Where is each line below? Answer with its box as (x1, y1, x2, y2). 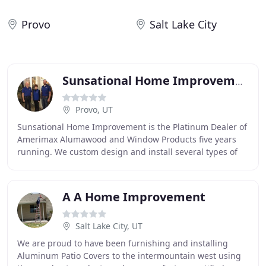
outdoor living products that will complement (17, 159, 198, 170)
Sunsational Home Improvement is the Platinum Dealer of (17, 121, 247, 132)
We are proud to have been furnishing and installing (17, 237, 228, 249)
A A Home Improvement (62, 189, 205, 205)
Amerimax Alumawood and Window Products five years (17, 134, 236, 145)
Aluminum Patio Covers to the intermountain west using (17, 250, 241, 261)
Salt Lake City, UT (75, 220, 142, 232)
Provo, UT (75, 104, 113, 115)
